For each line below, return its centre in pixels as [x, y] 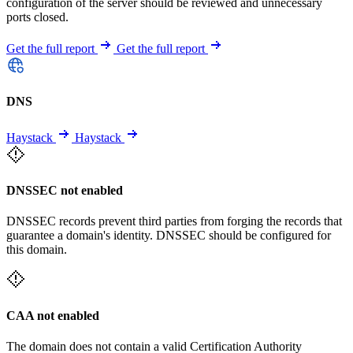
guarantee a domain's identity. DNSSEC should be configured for [169, 236]
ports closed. [37, 17]
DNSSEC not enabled [65, 191]
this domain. [37, 250]
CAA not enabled [53, 315]
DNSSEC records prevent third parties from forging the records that [174, 221]
